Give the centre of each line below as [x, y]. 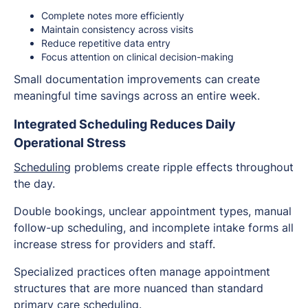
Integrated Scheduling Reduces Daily [125, 124]
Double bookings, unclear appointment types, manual [153, 211]
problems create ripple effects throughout [182, 167]
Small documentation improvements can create [137, 79]
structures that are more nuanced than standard [139, 288]
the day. [34, 184]
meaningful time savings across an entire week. [137, 96]
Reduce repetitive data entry [106, 43]
